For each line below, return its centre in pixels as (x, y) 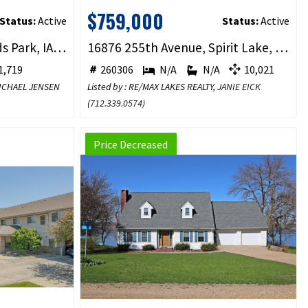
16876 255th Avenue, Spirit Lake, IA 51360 (281, 47)
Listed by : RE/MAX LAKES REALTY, (152, 86)
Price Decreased (131, 144)
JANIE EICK (239, 86)
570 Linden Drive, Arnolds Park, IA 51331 (59, 47)
